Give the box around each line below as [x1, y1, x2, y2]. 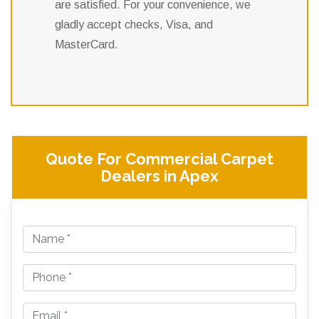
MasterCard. [55, 38, 118, 51]
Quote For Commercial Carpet [46, 150, 273, 169]
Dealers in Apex [100, 167, 219, 186]
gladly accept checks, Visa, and [55, 19, 213, 31]
